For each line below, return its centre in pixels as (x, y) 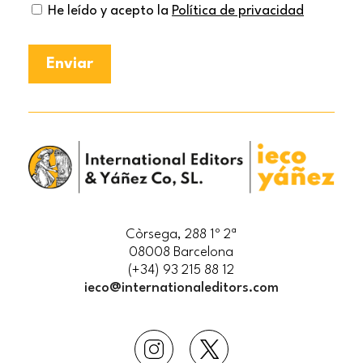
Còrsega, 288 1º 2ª (181, 235)
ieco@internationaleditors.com (181, 288)
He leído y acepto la (109, 11)
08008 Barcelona (181, 253)
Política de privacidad (237, 11)
